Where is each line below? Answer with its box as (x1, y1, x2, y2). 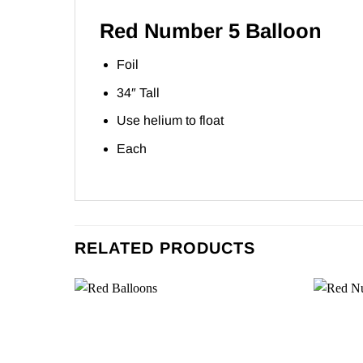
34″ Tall (116, 85, 160, 100)
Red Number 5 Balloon (100, 19, 322, 42)
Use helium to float (116, 113, 224, 128)
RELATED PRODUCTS (75, 238, 255, 257)
